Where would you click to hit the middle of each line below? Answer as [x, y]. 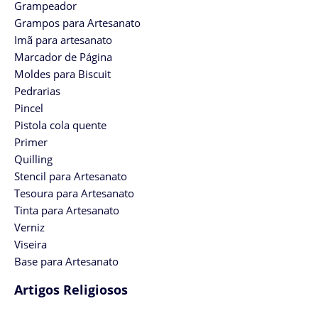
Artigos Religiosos [71, 290]
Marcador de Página [63, 57]
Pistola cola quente [60, 125]
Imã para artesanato [63, 40]
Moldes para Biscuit [62, 74]
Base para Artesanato [66, 261]
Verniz [29, 227]
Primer [31, 142]
